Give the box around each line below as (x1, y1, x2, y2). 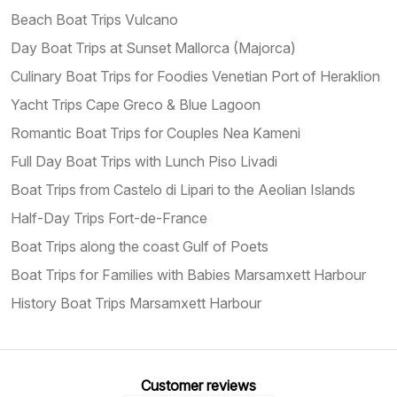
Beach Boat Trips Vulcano (11, 10, 178, 28)
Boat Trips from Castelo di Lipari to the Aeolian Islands (11, 180, 355, 198)
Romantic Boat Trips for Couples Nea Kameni (11, 123, 300, 142)
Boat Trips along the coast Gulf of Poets (11, 237, 269, 255)
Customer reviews (141, 376, 256, 394)
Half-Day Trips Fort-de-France (11, 208, 207, 227)
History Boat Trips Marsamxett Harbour (11, 293, 261, 312)
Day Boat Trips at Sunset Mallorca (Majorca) (11, 38, 296, 57)
